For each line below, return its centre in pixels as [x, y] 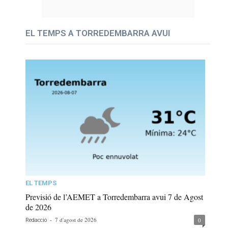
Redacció [36, 220]
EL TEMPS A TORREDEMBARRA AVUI [98, 33]
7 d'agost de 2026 [76, 219]
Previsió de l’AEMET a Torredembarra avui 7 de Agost [114, 196]
